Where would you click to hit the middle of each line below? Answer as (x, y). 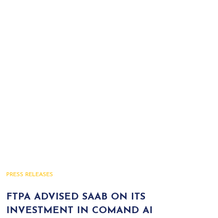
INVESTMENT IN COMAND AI (79, 211)
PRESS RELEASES (29, 175)
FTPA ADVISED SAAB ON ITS (76, 197)
